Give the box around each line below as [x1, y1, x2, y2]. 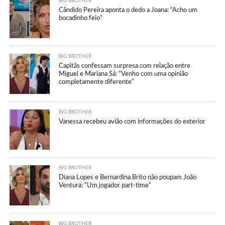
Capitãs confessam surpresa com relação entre [59, 62, 191, 69]
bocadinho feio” [59, 15, 103, 21]
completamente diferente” [59, 78, 135, 85]
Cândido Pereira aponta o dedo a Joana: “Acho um [59, 7, 198, 13]
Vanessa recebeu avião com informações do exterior [59, 118, 206, 125]
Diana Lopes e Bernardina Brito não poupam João [59, 174, 197, 180]
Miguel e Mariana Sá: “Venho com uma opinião [59, 70, 188, 77]
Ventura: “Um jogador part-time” [59, 182, 152, 188]
